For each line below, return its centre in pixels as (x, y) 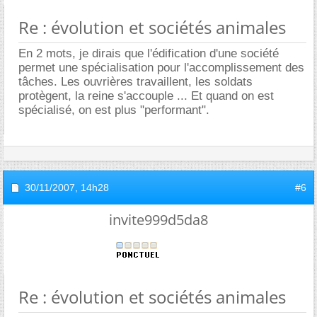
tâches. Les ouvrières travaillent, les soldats (136, 81)
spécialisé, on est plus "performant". (114, 110)
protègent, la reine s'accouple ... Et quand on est (146, 96)
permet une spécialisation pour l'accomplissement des (161, 67)
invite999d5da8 (158, 219)
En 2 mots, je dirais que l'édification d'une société (149, 53)
